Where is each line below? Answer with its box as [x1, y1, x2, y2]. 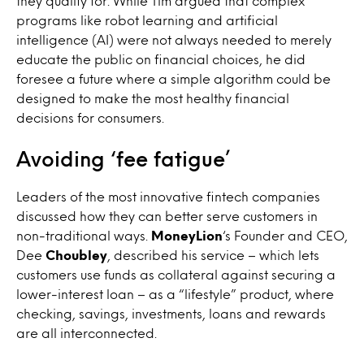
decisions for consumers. [16, 112, 164, 123]
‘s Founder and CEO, [223, 230, 348, 240]
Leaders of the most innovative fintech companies [16, 191, 320, 201]
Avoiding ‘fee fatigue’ [16, 150, 230, 167]
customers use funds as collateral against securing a [16, 269, 336, 279]
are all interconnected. [16, 327, 157, 338]
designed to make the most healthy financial [16, 93, 289, 103]
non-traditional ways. [16, 230, 151, 240]
